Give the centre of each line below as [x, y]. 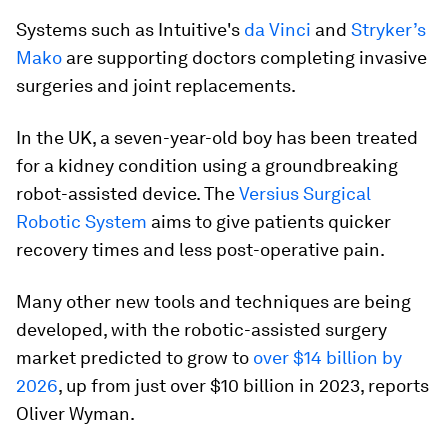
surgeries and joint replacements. [156, 85]
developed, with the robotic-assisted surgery [201, 329]
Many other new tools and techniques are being [213, 301]
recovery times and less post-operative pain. [200, 249]
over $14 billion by [327, 357]
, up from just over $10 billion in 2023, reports [243, 385]
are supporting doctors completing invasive [244, 57]
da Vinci [277, 29]
